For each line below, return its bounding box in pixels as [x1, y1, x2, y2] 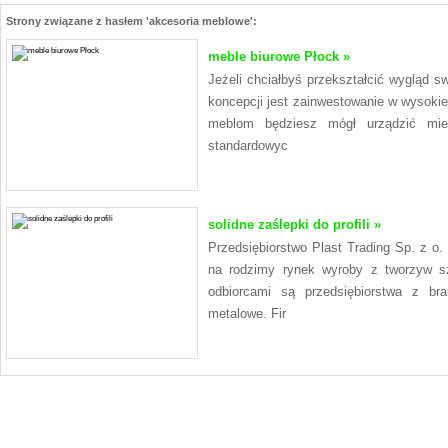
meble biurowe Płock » [208, 49, 350, 65]
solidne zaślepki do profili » [208, 217, 381, 233]
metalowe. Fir [208, 306, 286, 322]
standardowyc [208, 138, 288, 154]
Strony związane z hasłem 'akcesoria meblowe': [6, 15, 257, 27]
